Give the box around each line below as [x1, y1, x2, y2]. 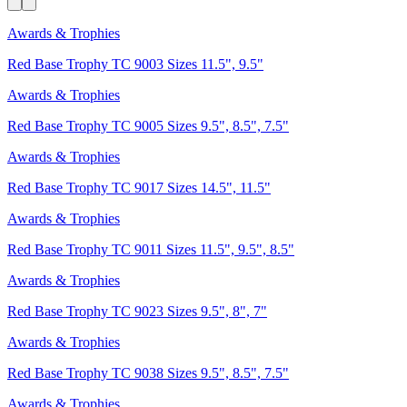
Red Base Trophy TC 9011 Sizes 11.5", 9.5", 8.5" [7, 241, 294, 257]
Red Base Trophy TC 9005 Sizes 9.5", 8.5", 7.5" [7, 117, 289, 134]
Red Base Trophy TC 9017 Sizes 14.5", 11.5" [7, 179, 271, 195]
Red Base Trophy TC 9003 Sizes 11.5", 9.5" [7, 55, 263, 72]
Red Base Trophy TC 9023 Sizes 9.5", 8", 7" [7, 303, 267, 319]
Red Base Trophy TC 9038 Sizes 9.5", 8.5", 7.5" [7, 364, 289, 381]
